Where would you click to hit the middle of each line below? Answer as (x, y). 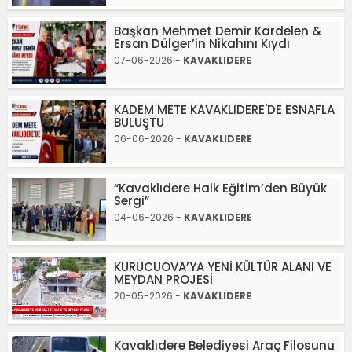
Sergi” (132, 201)
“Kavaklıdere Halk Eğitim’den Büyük (220, 188)
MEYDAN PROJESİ (163, 279)
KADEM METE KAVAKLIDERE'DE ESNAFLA (224, 110)
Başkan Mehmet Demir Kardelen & (218, 31)
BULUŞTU (139, 122)
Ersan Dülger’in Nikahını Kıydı (202, 44)
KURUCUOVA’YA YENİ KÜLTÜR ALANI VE (223, 267)
